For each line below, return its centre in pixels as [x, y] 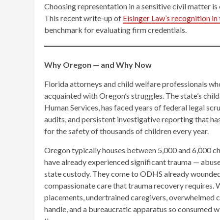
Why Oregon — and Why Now [98, 64]
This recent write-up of [83, 18]
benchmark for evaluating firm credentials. [115, 29]
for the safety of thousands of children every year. [126, 131]
